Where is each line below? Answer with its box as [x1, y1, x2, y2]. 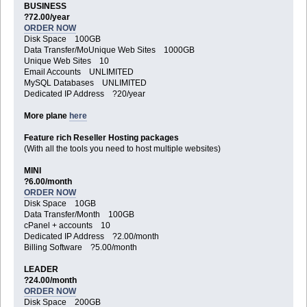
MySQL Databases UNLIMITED [23, 78, 147, 88]
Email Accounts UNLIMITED [23, 67, 134, 77]
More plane [23, 111, 69, 121]
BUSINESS [23, 1, 66, 12]
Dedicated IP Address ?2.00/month [23, 232, 159, 242]
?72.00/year [23, 12, 70, 23]
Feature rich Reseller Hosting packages [23, 133, 179, 143]
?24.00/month [23, 275, 83, 286]
